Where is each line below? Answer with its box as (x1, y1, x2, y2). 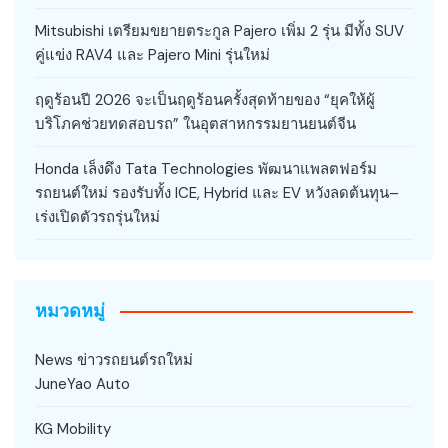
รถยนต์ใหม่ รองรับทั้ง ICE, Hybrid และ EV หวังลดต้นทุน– (35, 183, 399, 204)
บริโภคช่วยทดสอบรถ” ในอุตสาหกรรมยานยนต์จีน (35, 114, 356, 135)
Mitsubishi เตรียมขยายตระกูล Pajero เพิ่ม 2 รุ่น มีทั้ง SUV (35, 21, 404, 42)
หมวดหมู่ (35, 300, 105, 322)
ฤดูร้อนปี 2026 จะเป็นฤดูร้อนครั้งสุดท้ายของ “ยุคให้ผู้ (35, 90, 375, 111)
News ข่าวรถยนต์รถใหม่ (35, 350, 193, 371)
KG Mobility (35, 419, 111, 440)
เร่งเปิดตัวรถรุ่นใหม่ (35, 207, 160, 228)
